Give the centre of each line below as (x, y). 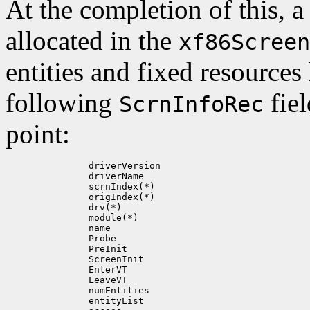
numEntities (91, 291)
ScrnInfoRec (191, 105)
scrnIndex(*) (94, 187)
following (62, 103)
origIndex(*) (94, 197)
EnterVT (80, 270)
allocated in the (92, 41)
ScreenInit (89, 259)
